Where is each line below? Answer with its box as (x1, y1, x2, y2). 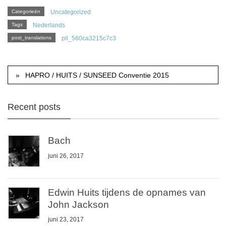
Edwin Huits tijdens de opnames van (48, 187, 206, 198)
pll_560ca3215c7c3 (62, 34, 116, 42)
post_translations (12, 34, 51, 40)
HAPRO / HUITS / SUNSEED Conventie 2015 (25, 71, 169, 79)
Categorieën (12, 8, 40, 14)
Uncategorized (50, 8, 91, 16)
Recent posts (8, 101, 61, 112)
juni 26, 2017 (48, 152, 84, 159)
